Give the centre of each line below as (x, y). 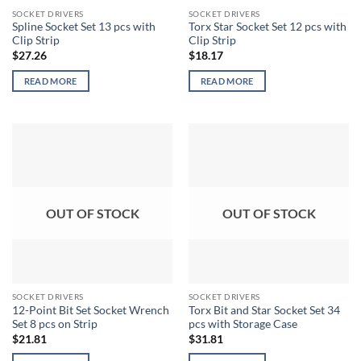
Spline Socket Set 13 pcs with (83, 27)
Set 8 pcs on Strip (54, 324)
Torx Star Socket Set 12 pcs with (267, 27)
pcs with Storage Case (243, 324)
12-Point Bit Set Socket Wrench (90, 311)
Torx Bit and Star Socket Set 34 (264, 311)
